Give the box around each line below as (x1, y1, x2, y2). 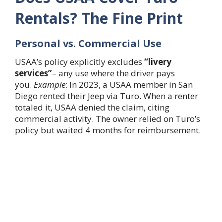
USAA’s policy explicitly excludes (15, 55, 144, 67)
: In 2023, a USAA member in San (65, 78, 193, 90)
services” (15, 67, 52, 79)
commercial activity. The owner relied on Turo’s (15, 112, 200, 124)
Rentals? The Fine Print (15, 7, 183, 28)
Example (34, 78, 65, 90)
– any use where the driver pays (52, 67, 175, 79)
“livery (144, 55, 171, 67)
